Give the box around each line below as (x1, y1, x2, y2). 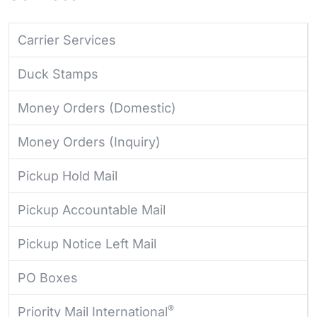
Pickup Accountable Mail (18, 202, 166, 218)
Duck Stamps (18, 67, 98, 82)
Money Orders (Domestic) (18, 100, 176, 116)
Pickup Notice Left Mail (18, 236, 156, 252)
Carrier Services (18, 33, 116, 48)
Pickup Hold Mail (18, 168, 117, 184)
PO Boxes (18, 270, 78, 286)
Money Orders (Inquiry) (18, 134, 161, 150)
